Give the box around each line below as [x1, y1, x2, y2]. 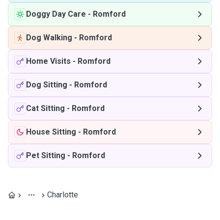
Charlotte [47, 190, 78, 199]
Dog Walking [26, 33, 72, 42]
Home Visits [26, 56, 71, 66]
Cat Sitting [26, 104, 65, 113]
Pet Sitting [26, 151, 65, 160]
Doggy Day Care [26, 9, 86, 19]
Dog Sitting [26, 80, 67, 89]
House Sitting [26, 127, 76, 137]
